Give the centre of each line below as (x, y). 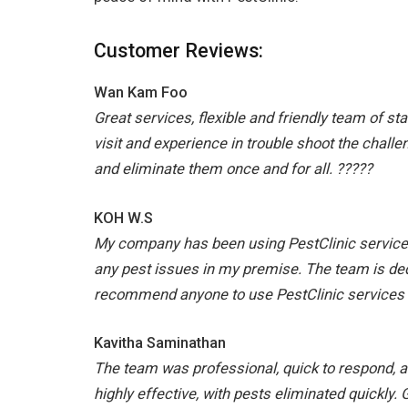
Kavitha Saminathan (160, 343)
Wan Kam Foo (141, 92)
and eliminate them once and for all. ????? (233, 168)
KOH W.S (123, 218)
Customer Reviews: (178, 50)
